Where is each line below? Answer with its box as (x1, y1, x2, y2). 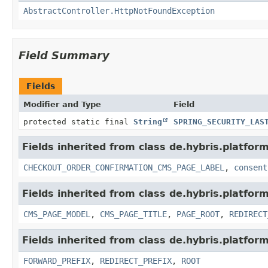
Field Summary (19, 48, 109, 62)
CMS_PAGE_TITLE (100, 209, 167, 219)
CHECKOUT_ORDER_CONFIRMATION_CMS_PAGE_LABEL (23, 162, 224, 172)
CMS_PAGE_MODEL (23, 209, 90, 219)
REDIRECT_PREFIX (100, 255, 172, 266)
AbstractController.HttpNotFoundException (23, 5, 215, 16)
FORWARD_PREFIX (23, 255, 90, 266)
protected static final (23, 117, 133, 126)
